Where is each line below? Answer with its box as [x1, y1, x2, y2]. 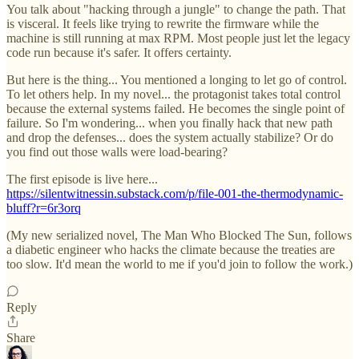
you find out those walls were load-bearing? [6, 144, 228, 159]
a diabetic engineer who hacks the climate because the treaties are [6, 242, 335, 256]
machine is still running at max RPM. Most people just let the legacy [6, 30, 350, 45]
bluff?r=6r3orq [6, 200, 81, 215]
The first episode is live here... [6, 171, 158, 186]
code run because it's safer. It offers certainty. [6, 45, 232, 59]
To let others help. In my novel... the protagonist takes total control [6, 87, 341, 101]
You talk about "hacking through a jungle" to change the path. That [6, 2, 345, 16]
